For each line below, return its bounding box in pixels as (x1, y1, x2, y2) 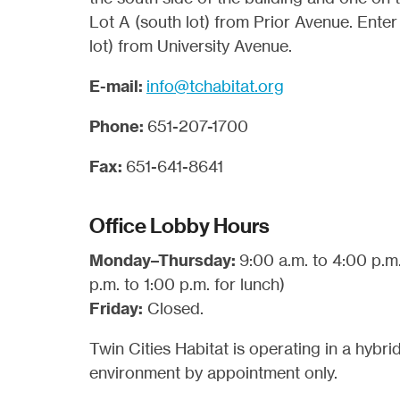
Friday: (89, 298, 143, 319)
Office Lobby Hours (89, 213, 270, 238)
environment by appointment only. (89, 362, 337, 382)
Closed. (143, 298, 204, 318)
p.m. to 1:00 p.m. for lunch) (89, 274, 285, 294)
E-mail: (89, 76, 143, 96)
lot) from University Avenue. (89, 36, 292, 55)
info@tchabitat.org (146, 76, 284, 96)
